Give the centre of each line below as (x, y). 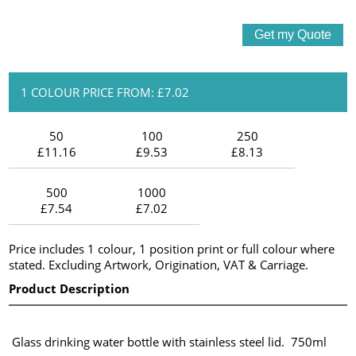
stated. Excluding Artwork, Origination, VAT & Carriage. (159, 264)
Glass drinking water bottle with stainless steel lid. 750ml (168, 341)
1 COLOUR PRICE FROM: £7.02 (105, 92)
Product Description (70, 288)
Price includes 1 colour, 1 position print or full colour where (172, 248)
